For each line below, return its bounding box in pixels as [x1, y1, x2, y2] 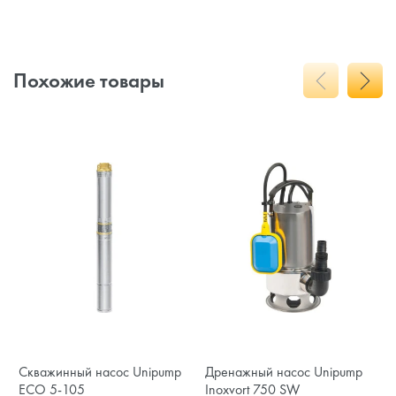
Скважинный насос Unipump [19, 362, 181, 381]
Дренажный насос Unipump [205, 362, 363, 381]
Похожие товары [13, 67, 164, 95]
